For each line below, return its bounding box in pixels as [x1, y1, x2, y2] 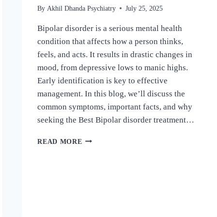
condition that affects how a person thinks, [37, 36, 184, 46]
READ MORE [37, 138, 82, 145]
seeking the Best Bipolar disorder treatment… [37, 115, 195, 124]
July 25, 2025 [125, 4, 163, 12]
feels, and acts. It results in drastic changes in [37, 49, 193, 59]
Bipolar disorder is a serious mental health [37, 23, 183, 33]
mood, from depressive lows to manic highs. [37, 62, 188, 72]
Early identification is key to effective [37, 76, 168, 85]
